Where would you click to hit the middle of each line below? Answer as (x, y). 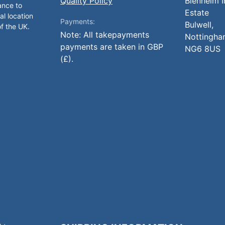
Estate (197, 13)
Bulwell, (199, 25)
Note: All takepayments (105, 35)
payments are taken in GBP (112, 47)
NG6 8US (203, 49)
